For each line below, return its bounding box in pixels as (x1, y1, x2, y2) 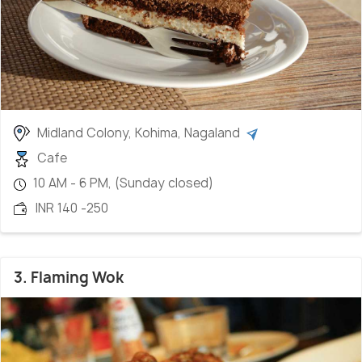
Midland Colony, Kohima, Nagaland (34, 124, 246, 141)
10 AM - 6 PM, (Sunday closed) (30, 175, 213, 192)
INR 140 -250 (32, 200, 108, 217)
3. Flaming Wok (14, 267, 124, 288)
